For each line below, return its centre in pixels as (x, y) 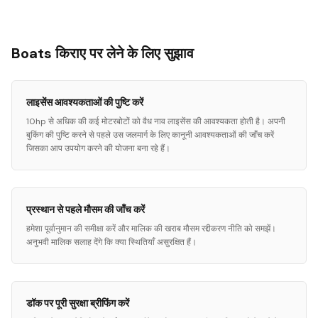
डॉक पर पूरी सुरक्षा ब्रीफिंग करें (78, 303)
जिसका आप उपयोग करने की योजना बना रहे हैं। (98, 148)
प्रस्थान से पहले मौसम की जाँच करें (86, 209)
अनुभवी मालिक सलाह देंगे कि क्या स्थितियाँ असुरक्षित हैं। (111, 242)
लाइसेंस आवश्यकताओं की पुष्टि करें (85, 102)
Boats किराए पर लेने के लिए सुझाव (103, 53)
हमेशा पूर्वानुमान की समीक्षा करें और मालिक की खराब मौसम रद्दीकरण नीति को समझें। (151, 229)
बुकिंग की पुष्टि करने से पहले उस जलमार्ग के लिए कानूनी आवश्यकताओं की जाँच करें (150, 135)
